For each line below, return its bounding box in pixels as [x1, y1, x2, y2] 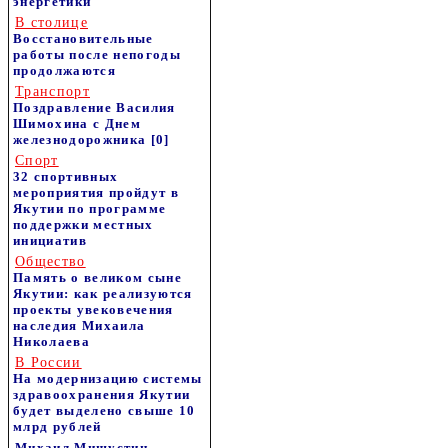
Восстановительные [13, 31, 154, 46]
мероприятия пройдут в [13, 185, 179, 200]
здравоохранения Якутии [13, 387, 191, 402]
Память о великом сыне [13, 270, 182, 285]
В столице [15, 15, 88, 30]
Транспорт [15, 84, 90, 99]
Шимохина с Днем [13, 116, 142, 131]
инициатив [13, 233, 87, 248]
